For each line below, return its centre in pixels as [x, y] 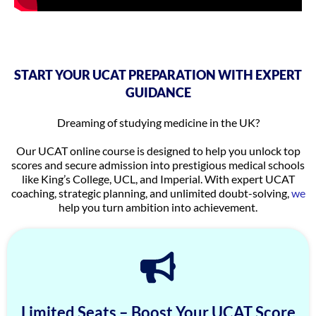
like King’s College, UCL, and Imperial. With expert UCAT [158, 178]
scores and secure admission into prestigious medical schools [158, 164]
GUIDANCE [158, 92]
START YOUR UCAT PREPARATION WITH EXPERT [158, 74]
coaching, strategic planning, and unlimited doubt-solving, [151, 193]
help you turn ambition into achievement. [158, 207]
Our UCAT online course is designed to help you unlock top [158, 150]
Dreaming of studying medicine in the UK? [158, 122]
